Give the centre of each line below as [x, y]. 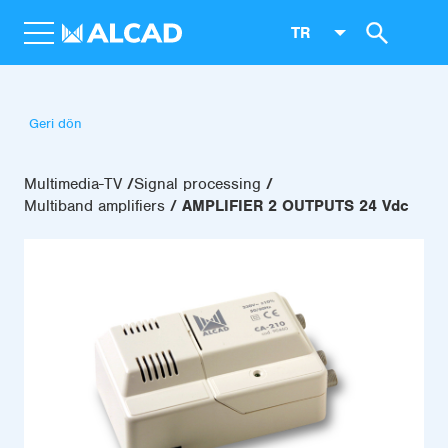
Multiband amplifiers [94, 206]
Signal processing [197, 184]
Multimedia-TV [73, 184]
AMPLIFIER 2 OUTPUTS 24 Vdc [295, 206]
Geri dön [55, 123]
